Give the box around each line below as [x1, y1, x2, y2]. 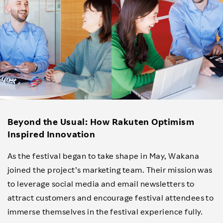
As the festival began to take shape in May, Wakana [7, 150, 200, 161]
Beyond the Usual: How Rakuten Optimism [7, 115, 195, 127]
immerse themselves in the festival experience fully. [7, 206, 203, 217]
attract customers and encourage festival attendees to [7, 192, 214, 203]
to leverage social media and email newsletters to [7, 178, 195, 189]
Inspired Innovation [7, 128, 96, 139]
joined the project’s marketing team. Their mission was [7, 164, 213, 175]
